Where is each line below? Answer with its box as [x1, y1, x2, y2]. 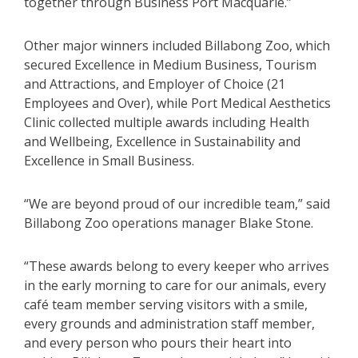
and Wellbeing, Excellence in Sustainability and [24, 132, 300, 150]
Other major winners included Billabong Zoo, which [24, 36, 330, 54]
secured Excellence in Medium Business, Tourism [24, 55, 316, 74]
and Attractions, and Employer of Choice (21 [24, 74, 285, 93]
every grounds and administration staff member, [24, 314, 315, 332]
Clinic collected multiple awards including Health [24, 113, 309, 131]
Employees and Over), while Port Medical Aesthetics [24, 93, 331, 112]
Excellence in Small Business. [24, 151, 194, 169]
